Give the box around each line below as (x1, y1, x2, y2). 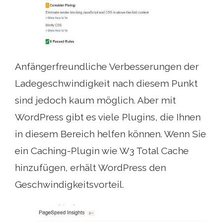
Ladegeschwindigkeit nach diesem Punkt (15, 78, 198, 89)
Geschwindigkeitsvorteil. (15, 179, 124, 190)
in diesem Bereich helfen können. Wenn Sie (15, 128, 206, 140)
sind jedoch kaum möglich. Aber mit (15, 95, 176, 106)
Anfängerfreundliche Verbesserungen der (15, 61, 199, 72)
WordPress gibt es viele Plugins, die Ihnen (15, 111, 201, 123)
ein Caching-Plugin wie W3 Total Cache (15, 145, 189, 157)
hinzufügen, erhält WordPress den (15, 162, 166, 173)
